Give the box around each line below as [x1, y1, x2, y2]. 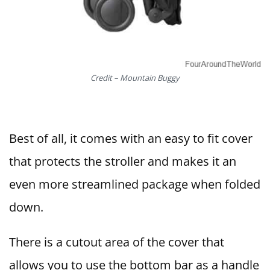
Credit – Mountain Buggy [90, 72, 180, 84]
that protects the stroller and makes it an [9, 153, 236, 170]
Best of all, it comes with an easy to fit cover [9, 130, 253, 147]
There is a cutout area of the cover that [9, 234, 224, 251]
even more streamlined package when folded [9, 176, 260, 193]
